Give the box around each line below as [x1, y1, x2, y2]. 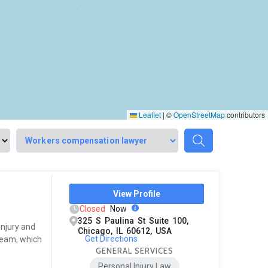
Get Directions [84, 234, 138, 243]
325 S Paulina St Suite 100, [78, 216, 189, 226]
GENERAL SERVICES [96, 246, 174, 255]
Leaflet [137, 109, 161, 120]
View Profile [113, 189, 161, 199]
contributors [225, 109, 265, 120]
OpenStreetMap [173, 109, 225, 120]
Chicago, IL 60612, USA [78, 226, 172, 236]
